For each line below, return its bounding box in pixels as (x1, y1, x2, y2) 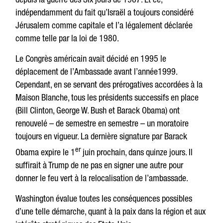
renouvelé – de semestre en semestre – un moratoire (15, 118, 189, 128)
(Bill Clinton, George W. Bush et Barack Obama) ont (15, 105, 180, 115)
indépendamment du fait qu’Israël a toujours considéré (15, 7, 194, 17)
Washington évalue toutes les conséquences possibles (15, 193, 193, 204)
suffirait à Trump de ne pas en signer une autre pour (15, 160, 184, 170)
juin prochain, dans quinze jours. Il (81, 147, 193, 157)
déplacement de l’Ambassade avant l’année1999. (15, 66, 178, 77)
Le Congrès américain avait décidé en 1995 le (15, 53, 167, 64)
